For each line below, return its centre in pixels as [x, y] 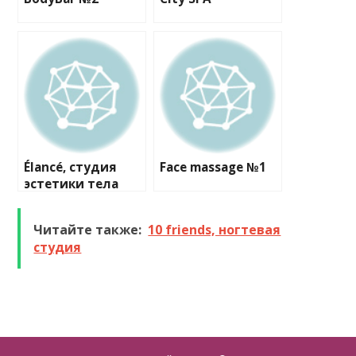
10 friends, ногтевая [215, 230]
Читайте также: [88, 230]
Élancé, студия [71, 167]
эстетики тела [72, 184]
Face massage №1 [213, 167]
